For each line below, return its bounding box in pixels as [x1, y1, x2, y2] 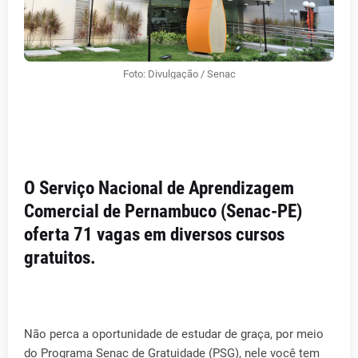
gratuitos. [24, 247, 96, 268]
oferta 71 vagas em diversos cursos [24, 224, 284, 245]
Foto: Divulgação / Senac [122, 68, 236, 80]
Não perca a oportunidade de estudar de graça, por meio [24, 327, 324, 341]
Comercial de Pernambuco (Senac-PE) [24, 201, 302, 222]
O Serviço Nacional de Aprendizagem [24, 177, 294, 199]
